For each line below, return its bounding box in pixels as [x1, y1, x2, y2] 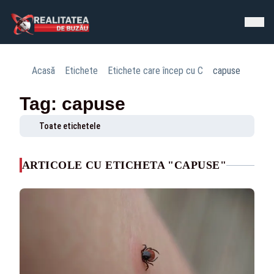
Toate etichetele [39, 121, 100, 131]
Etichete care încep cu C [108, 65, 203, 76]
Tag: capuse [20, 94, 125, 114]
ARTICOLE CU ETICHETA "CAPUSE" [22, 159, 227, 171]
